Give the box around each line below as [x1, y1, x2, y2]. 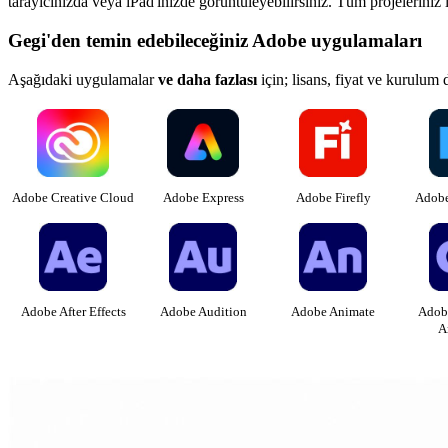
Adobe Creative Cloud [12, 189, 134, 205]
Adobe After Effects [20, 303, 126, 319]
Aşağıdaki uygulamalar [8, 70, 158, 88]
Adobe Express [162, 189, 244, 205]
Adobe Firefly [295, 189, 371, 205]
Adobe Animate [291, 303, 375, 319]
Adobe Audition [159, 303, 247, 319]
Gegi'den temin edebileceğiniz [8, 30, 252, 52]
